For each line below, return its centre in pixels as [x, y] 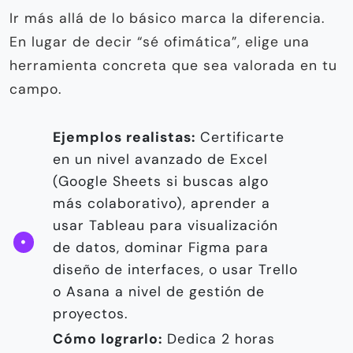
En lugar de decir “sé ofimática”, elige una [160, 42]
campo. [35, 89]
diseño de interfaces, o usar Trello [175, 270]
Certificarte [240, 137]
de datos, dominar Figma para [161, 248]
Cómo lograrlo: [108, 339]
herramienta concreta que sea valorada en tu [173, 66]
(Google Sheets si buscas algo [161, 182]
